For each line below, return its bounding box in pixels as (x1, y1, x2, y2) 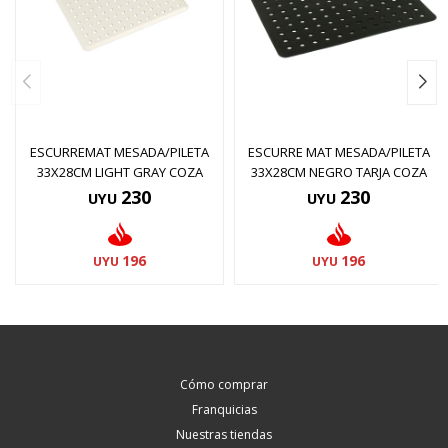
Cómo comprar (180, 375, 268, 393)
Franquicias (191, 400, 257, 418)
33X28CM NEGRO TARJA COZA (250, 162, 427, 181)
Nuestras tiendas (176, 425, 272, 443)
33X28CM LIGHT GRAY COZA (36, 162, 203, 181)
